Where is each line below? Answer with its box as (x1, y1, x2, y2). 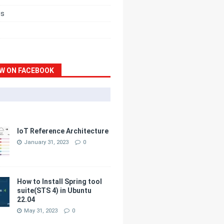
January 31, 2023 (24, 138, 69, 145)
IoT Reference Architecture (17, 126, 109, 135)
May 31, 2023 (24, 207, 58, 214)
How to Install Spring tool (17, 177, 102, 185)
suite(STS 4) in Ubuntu (17, 186, 92, 194)
